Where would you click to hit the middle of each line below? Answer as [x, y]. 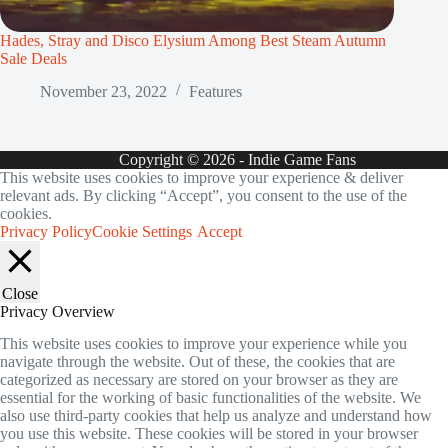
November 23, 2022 [103, 91]
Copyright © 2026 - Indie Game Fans [237, 159]
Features [215, 91]
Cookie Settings [142, 231]
